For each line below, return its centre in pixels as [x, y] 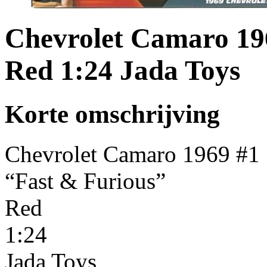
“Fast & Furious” [85, 181]
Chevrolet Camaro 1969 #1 [132, 154]
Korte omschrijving [112, 114]
